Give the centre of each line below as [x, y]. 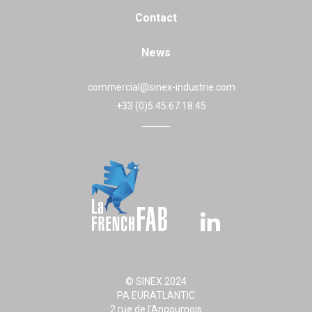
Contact [156, 17]
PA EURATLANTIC [156, 295]
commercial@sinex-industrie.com [161, 87]
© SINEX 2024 [156, 281]
